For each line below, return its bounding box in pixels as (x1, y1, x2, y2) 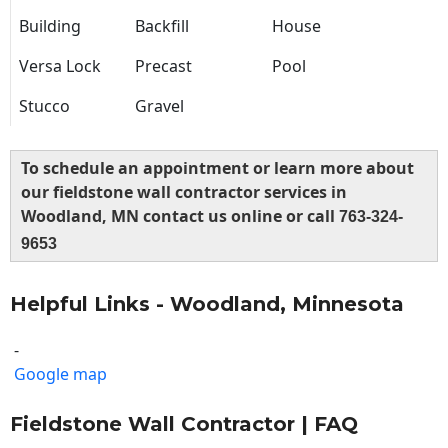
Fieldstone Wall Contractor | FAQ (10, 412, 358, 437)
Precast (135, 55, 192, 78)
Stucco (19, 95, 70, 118)
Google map (14, 363, 107, 386)
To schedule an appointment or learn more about (21, 157, 414, 180)
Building (19, 15, 81, 38)
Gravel (135, 95, 184, 118)
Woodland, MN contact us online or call (21, 205, 339, 228)
